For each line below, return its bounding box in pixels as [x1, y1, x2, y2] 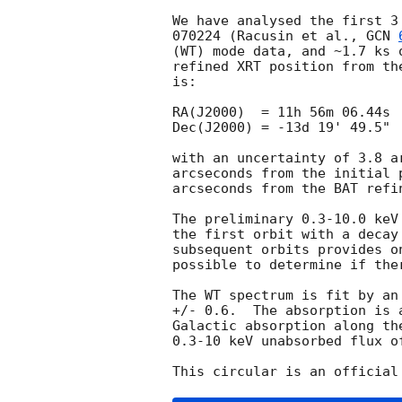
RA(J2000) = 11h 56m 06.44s [172, 104, 390, 121]
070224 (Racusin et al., [172, 28, 366, 45]
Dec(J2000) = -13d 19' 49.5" [172, 119, 390, 136]
